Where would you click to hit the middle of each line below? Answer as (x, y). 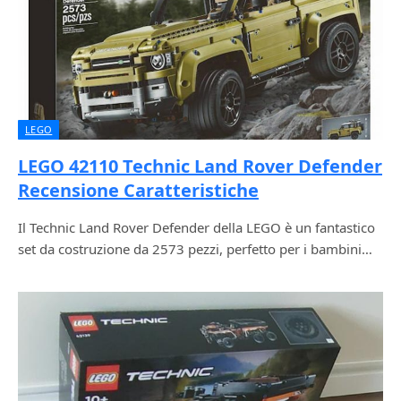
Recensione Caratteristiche (138, 190)
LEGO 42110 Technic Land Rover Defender (200, 166)
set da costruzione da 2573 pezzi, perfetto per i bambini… (195, 249)
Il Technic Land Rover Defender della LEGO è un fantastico (196, 227)
